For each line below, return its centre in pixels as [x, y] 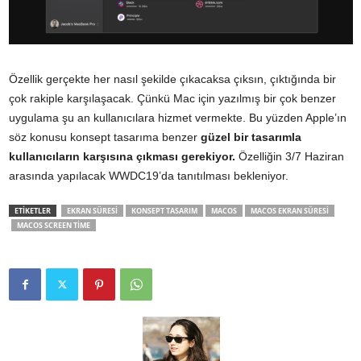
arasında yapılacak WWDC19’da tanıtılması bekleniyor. [149, 175]
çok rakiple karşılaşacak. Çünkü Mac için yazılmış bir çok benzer [172, 98]
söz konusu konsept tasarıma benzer [105, 137]
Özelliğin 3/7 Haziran [291, 156]
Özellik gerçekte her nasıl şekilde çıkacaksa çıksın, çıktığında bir [172, 79]
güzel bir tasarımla [251, 137]
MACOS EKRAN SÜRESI [290, 210]
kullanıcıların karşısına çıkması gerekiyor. [124, 156]
